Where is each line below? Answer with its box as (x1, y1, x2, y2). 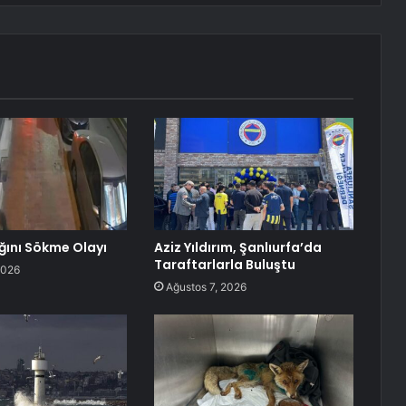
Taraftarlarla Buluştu (153, 256, 295, 275)
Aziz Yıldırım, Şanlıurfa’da (153, 238, 322, 257)
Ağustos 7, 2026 (165, 280, 246, 295)
